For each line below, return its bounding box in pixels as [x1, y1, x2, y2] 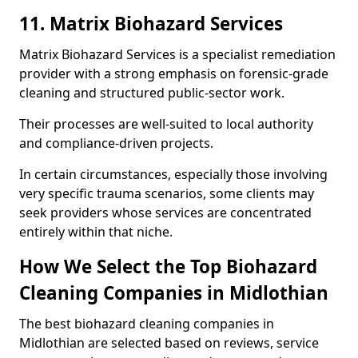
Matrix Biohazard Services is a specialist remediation [19, 46, 336, 63]
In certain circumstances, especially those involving [19, 165, 328, 183]
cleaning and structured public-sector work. [19, 84, 284, 101]
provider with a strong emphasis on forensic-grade [19, 65, 328, 82]
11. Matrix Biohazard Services [19, 11, 283, 36]
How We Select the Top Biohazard [19, 254, 317, 279]
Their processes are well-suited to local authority [19, 115, 313, 133]
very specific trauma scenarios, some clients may [19, 185, 314, 202]
